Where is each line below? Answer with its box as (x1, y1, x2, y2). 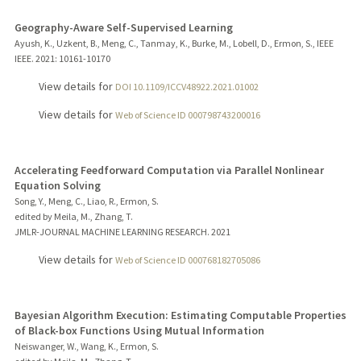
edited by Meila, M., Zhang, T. (14, 210, 133, 222)
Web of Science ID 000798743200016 (114, 108, 260, 121)
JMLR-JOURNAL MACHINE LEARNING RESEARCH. (14, 225, 210, 238)
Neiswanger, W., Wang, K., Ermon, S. (14, 339, 159, 352)
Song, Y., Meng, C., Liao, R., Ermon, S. (14, 194, 159, 207)
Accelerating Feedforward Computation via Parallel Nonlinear (14, 162, 324, 177)
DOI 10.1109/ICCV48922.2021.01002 (114, 81, 259, 93)
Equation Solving (14, 177, 101, 193)
